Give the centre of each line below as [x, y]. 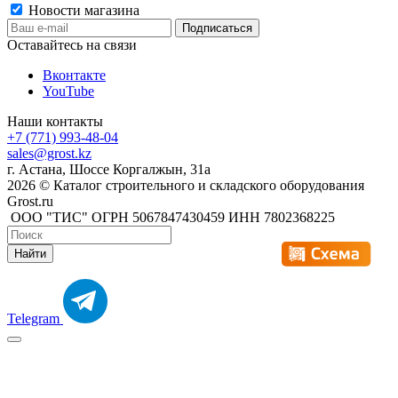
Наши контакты [55, 122]
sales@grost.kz [49, 154]
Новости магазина [82, 11]
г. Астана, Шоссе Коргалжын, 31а [109, 170]
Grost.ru [30, 202]
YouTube [68, 92]
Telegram [35, 319]
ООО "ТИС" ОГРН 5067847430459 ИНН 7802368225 [171, 218]
